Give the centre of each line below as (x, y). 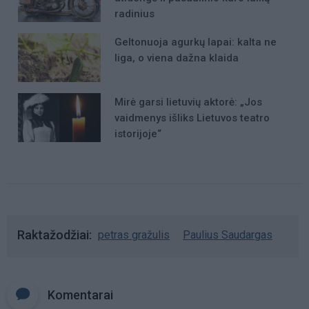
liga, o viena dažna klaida (177, 58)
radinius (134, 13)
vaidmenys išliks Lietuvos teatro (192, 118)
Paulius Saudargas (228, 235)
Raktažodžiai (53, 235)
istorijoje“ (138, 134)
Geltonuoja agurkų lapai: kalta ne (196, 42)
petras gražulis (134, 235)
